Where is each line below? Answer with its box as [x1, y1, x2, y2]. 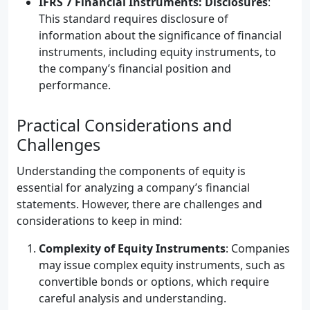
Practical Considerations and [17, 114, 232, 136]
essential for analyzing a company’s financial [17, 180, 250, 195]
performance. [39, 77, 111, 93]
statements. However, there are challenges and [17, 197, 262, 212]
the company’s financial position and [39, 61, 231, 76]
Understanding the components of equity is [17, 163, 246, 179]
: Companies [226, 241, 290, 256]
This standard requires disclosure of [39, 11, 228, 26]
